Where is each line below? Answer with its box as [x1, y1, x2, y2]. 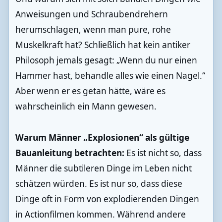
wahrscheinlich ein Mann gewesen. [15, 101, 157, 112]
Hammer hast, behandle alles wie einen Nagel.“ [15, 70, 205, 82]
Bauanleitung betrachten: [15, 147, 124, 159]
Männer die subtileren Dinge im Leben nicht [15, 163, 192, 174]
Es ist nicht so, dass [124, 147, 202, 159]
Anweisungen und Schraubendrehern [15, 8, 168, 20]
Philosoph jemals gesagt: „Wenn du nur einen [15, 55, 197, 66]
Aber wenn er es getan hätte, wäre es [15, 85, 166, 97]
